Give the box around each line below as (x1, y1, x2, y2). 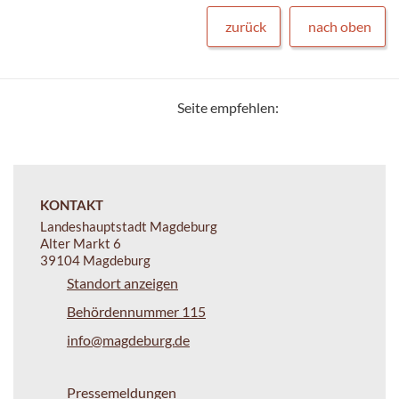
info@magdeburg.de (67, 330, 190, 348)
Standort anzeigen (67, 273, 178, 291)
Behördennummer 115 (67, 302, 206, 320)
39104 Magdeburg (40, 251, 151, 268)
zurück (225, 17, 266, 35)
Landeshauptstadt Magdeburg (40, 217, 217, 234)
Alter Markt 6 (40, 234, 121, 251)
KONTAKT (40, 196, 103, 213)
